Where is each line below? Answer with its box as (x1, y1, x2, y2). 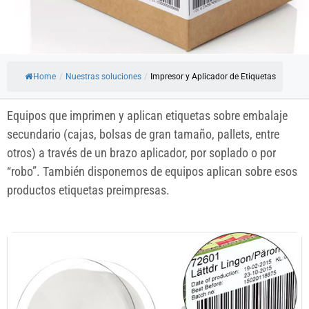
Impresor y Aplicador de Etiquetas (150, 72, 276, 82)
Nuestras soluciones (66, 72, 141, 82)
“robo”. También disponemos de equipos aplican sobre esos (7, 164, 297, 179)
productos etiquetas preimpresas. (7, 183, 170, 198)
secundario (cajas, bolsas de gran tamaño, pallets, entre (7, 127, 279, 142)
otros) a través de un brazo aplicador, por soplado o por (7, 146, 276, 161)
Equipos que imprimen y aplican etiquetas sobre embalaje (7, 108, 288, 123)
